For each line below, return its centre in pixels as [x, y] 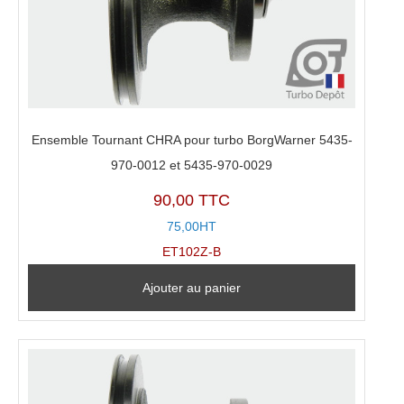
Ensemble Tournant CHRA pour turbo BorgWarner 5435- [192, 139]
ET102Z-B [192, 252]
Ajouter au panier [192, 288]
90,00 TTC [192, 201]
